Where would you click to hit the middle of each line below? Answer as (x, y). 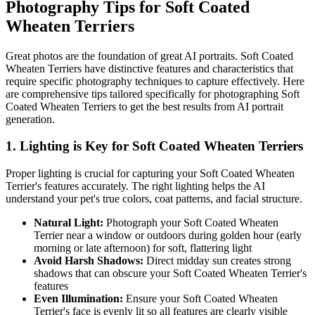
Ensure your (153, 299)
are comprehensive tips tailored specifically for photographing (143, 94)
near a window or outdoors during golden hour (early (182, 236)
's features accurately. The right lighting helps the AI (150, 186)
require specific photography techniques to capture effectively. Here (155, 81)
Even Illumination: (78, 299)
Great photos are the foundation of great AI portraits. (123, 56)
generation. (30, 119)
